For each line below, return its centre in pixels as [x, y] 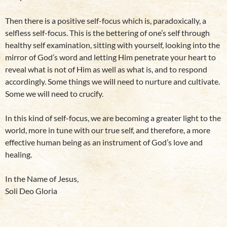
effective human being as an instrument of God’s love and [104, 142]
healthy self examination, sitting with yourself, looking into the [112, 45]
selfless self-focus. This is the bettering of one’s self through [107, 33]
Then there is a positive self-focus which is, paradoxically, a [106, 21]
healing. [18, 154]
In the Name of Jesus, [42, 179]
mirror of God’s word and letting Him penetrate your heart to [110, 57]
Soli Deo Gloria [31, 191]
